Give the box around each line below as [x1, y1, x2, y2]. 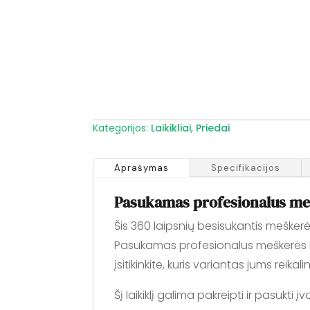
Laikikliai [151, 120, 192, 135]
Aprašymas [114, 161, 170, 174]
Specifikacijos [211, 161, 281, 174]
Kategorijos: [93, 120, 152, 135]
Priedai [196, 120, 230, 135]
